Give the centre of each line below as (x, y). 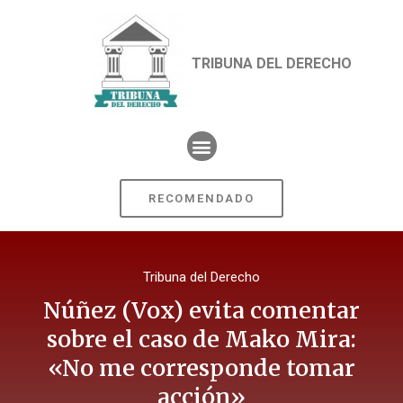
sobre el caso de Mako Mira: (201, 340)
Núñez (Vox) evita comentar (201, 311)
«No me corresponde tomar (201, 368)
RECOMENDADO (201, 199)
